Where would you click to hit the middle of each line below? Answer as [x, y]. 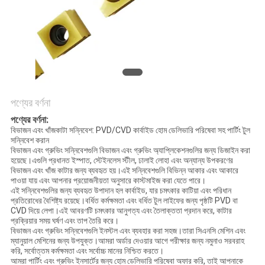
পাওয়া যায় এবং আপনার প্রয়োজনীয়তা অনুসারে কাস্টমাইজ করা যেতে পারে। [108, 181]
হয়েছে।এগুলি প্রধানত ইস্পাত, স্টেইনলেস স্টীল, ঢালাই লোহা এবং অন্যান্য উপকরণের [122, 161]
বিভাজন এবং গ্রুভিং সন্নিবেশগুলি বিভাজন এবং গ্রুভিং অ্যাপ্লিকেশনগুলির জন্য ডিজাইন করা [130, 151]
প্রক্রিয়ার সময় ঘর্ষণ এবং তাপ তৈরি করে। [64, 221]
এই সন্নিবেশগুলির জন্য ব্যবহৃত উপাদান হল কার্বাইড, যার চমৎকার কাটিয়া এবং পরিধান [121, 191]
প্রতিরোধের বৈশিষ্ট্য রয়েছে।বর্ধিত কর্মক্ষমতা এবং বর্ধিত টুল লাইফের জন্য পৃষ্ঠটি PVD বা [124, 201]
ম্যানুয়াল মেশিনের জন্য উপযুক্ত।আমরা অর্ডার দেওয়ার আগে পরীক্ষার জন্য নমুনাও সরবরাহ [127, 241]
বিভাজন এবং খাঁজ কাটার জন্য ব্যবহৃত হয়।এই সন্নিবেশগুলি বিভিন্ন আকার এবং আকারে [124, 171]
